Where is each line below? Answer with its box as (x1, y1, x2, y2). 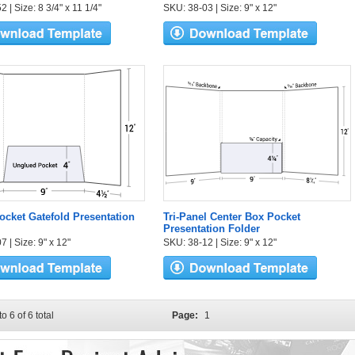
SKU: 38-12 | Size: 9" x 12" (163, 237, 277, 248)
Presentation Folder (163, 223, 260, 235)
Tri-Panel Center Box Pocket (163, 211, 300, 223)
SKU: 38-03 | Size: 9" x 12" (163, 2, 277, 13)
